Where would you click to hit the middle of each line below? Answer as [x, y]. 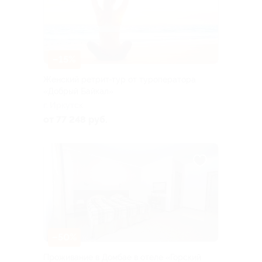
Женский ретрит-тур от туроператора [120, 80]
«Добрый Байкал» [78, 92]
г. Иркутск [63, 106]
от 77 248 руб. [75, 120]
